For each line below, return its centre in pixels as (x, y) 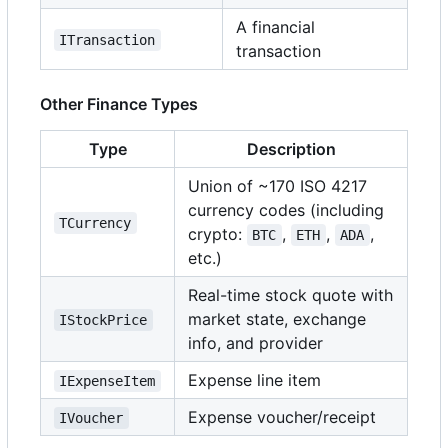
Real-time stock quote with (290, 295)
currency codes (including (286, 210)
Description (291, 149)
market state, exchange (277, 319)
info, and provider (255, 343)
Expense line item (254, 380)
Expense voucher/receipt (282, 417)
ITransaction (107, 40)
